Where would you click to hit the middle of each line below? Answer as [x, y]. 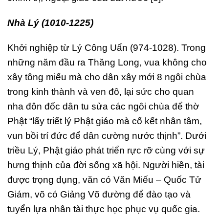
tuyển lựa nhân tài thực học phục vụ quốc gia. [104, 209]
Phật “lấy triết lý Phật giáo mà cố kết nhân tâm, [105, 121]
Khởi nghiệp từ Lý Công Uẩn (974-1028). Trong [107, 48]
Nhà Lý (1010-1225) [50, 23]
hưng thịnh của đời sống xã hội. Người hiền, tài [106, 165]
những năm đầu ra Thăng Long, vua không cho [107, 63]
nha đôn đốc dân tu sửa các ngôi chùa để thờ [103, 107]
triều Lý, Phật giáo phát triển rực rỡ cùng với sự [106, 151]
